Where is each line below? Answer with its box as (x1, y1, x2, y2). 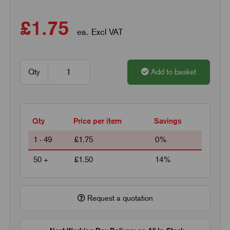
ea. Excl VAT (74, 26, 123, 37)
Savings (154, 116, 182, 125)
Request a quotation (85, 193, 153, 203)
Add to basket (151, 67, 197, 76)
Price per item (73, 116, 122, 125)
